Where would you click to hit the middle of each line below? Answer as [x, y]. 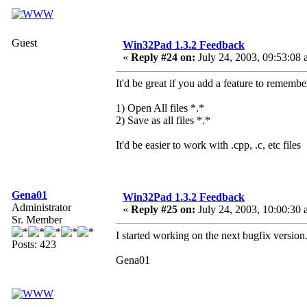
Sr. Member [37, 220]
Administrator [41, 208]
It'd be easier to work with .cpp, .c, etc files [208, 145]
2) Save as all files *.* [163, 121]
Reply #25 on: [163, 210]
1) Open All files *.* [160, 108]
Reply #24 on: [163, 58]
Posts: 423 [34, 245]
